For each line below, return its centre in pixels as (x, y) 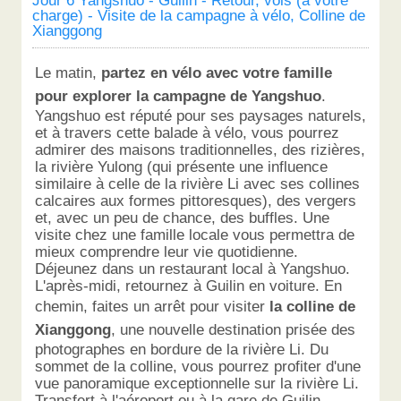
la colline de (313, 307)
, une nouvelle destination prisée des (234, 330)
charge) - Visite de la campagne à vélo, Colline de (198, 16)
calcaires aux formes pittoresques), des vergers (196, 201)
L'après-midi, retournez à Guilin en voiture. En (189, 286)
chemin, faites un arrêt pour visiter (153, 307)
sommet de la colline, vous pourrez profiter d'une (198, 367)
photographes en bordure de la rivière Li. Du (182, 350)
